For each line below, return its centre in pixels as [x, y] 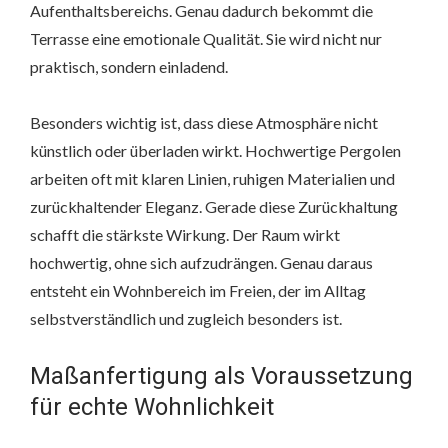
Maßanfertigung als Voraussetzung [221, 376]
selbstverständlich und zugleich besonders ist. [186, 319]
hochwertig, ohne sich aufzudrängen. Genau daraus [201, 263]
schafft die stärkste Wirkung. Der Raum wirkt [185, 235]
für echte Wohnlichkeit [152, 407]
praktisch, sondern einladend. [129, 67]
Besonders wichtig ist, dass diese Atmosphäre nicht [204, 123]
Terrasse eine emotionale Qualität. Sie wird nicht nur [206, 39]
